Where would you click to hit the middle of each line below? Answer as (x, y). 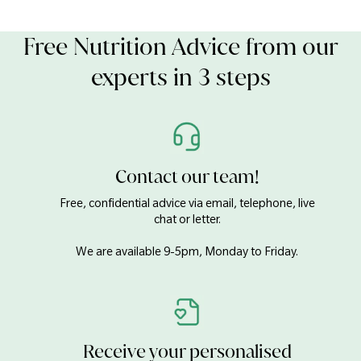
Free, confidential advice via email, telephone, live (187, 203)
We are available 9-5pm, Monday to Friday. (187, 252)
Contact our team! (187, 177)
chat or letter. (187, 220)
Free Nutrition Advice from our (180, 47)
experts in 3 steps (180, 78)
